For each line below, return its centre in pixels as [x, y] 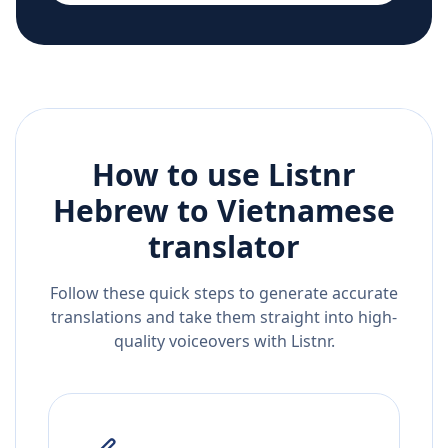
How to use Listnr [224, 175]
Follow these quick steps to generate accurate [224, 293]
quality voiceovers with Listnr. [224, 341]
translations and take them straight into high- [224, 317]
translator [224, 247]
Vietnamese [306, 211]
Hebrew [111, 211]
